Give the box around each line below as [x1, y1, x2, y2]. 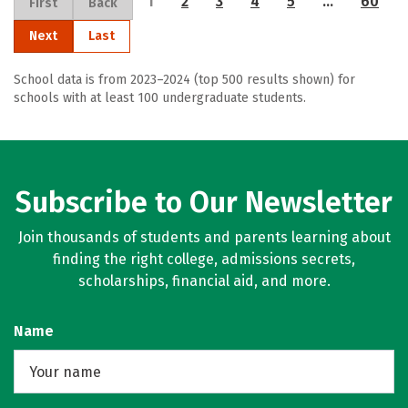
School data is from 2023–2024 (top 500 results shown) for [14, 72, 355, 87]
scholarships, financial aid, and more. [77, 272, 331, 290]
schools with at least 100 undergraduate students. [14, 90, 306, 106]
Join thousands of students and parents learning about [17, 229, 391, 246]
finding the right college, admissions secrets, [53, 250, 355, 268]
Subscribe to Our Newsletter [15, 185, 393, 219]
